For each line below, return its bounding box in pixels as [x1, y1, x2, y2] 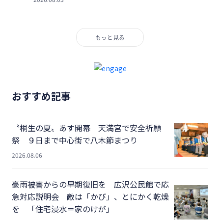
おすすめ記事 [12, 88, 71, 103]
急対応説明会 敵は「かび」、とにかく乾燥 [12, 190, 169, 202]
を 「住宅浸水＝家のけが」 [12, 202, 114, 215]
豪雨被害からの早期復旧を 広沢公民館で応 [12, 178, 169, 190]
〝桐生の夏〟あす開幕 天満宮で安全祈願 [12, 121, 161, 134]
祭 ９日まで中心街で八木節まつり [12, 134, 137, 146]
